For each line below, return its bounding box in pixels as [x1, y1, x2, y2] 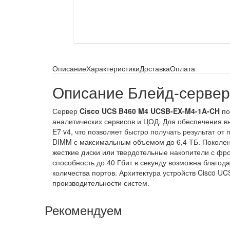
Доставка [140, 63, 170, 73]
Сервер [52, 106, 80, 116]
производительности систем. [52, 178, 149, 188]
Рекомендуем [45, 201, 122, 219]
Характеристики [86, 63, 140, 73]
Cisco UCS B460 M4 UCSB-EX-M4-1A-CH [80, 106, 220, 116]
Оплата [170, 63, 195, 73]
